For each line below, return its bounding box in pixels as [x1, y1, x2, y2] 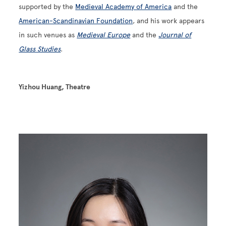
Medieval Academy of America [75, 2, 172, 11]
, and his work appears [133, 16, 205, 25]
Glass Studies [19, 44, 61, 53]
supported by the [19, 2, 76, 11]
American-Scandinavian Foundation [19, 16, 133, 25]
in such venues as [19, 30, 77, 39]
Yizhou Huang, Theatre [19, 82, 91, 91]
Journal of [158, 30, 192, 39]
